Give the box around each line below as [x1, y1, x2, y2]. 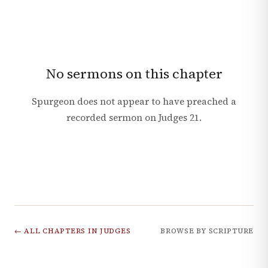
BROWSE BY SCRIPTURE [160, 226, 254, 236]
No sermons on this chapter [45, 65, 223, 83]
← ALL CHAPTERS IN [14, 226, 100, 236]
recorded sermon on [66, 111, 159, 124]
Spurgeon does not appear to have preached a [32, 95, 236, 108]
